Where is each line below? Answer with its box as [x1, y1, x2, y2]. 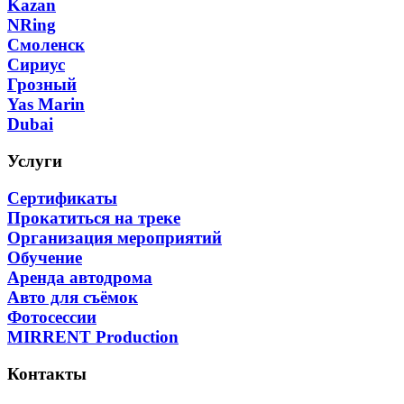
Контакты [7, 363, 87, 383]
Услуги [7, 151, 62, 171]
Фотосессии [7, 307, 96, 326]
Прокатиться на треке [7, 207, 180, 227]
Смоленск [7, 35, 85, 55]
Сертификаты [7, 188, 117, 207]
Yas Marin [7, 95, 85, 115]
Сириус [7, 55, 65, 75]
